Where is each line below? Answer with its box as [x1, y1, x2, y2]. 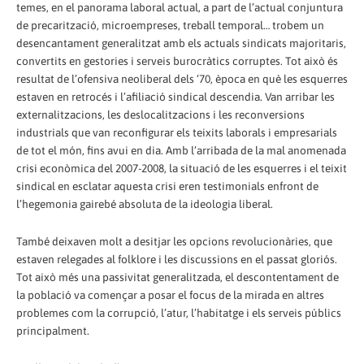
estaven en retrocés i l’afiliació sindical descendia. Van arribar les [16, 89, 335, 103]
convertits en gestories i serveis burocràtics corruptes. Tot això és [16, 54, 338, 67]
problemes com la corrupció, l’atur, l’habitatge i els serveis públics [16, 305, 341, 319]
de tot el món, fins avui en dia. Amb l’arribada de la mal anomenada [16, 143, 346, 157]
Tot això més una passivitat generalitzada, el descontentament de [16, 270, 339, 284]
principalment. [16, 323, 89, 337]
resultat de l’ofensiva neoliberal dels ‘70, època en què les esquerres [16, 71, 348, 85]
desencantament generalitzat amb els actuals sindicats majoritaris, [16, 36, 346, 50]
